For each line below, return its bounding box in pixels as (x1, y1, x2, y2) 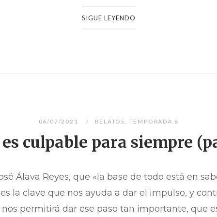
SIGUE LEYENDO (81, 14, 136, 22)
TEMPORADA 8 (129, 118, 179, 125)
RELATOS (95, 118, 125, 125)
